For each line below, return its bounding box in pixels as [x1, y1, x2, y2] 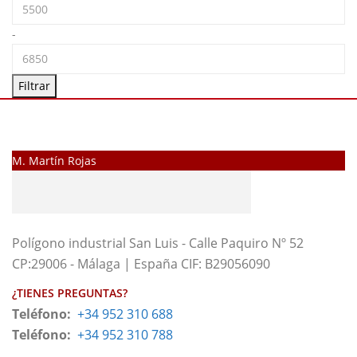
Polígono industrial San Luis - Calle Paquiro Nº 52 [12, 234, 304, 252]
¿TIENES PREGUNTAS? [12, 285, 127, 300]
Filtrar [18, 78, 50, 93]
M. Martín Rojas [12, 153, 96, 168]
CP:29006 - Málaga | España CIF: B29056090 [12, 255, 270, 273]
